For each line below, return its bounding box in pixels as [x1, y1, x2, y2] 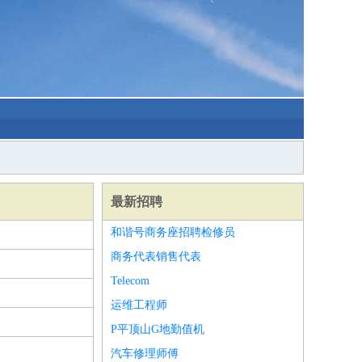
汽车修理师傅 [111, 347, 179, 360]
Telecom [111, 275, 149, 287]
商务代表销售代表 [111, 250, 201, 263]
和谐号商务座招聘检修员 [111, 226, 235, 238]
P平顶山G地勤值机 [111, 323, 204, 335]
